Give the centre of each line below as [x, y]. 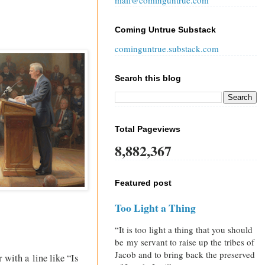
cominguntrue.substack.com [167, 49]
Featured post [143, 183]
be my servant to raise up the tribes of [185, 242]
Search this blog [148, 78]
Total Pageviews [148, 129]
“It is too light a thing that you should [184, 230]
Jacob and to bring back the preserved [185, 255]
